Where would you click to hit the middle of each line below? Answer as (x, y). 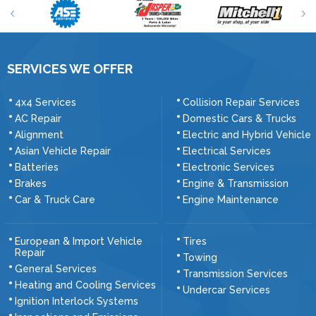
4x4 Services (45, 102)
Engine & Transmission (235, 183)
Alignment (39, 134)
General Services (56, 268)
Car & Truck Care (55, 199)
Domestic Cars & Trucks (239, 118)
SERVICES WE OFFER (70, 68)
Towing (200, 257)
